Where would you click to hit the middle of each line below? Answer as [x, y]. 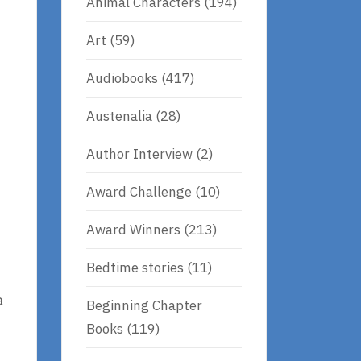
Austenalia [119, 116]
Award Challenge [139, 191]
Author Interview [139, 154]
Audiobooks [122, 78]
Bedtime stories [135, 267]
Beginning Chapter [144, 305]
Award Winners [133, 229]
